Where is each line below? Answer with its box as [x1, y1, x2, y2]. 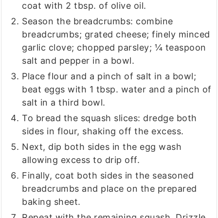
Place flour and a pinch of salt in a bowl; [22, 71, 197, 82]
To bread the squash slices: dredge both [22, 113, 197, 124]
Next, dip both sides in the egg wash [22, 142, 182, 152]
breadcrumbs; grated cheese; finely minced [22, 29, 210, 40]
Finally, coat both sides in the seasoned [22, 170, 194, 181]
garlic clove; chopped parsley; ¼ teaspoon [22, 42, 206, 53]
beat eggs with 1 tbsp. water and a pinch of [22, 84, 212, 95]
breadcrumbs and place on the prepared [22, 183, 197, 194]
